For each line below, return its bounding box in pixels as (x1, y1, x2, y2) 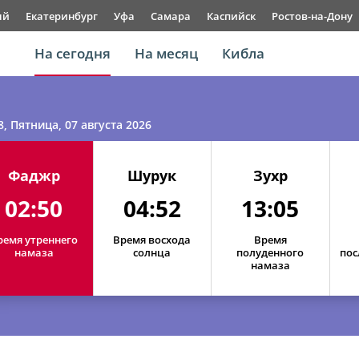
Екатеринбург (26, 9, 98, 23)
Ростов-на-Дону (272, 9, 353, 23)
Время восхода (113, 232, 192, 247)
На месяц (135, 44, 199, 63)
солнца (133, 245, 171, 260)
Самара (151, 9, 191, 23)
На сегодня (34, 44, 111, 63)
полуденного (236, 245, 305, 260)
